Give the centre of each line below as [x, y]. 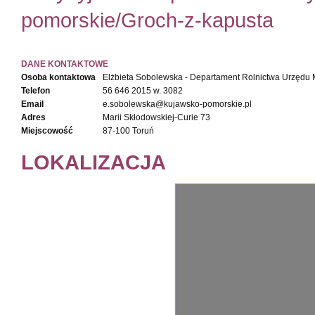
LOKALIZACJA [94, 162]
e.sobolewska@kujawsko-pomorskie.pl [177, 104]
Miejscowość [47, 131]
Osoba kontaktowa [58, 77]
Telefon [36, 91]
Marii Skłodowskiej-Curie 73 [156, 117]
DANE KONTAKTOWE [65, 64]
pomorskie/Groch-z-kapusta [147, 20]
